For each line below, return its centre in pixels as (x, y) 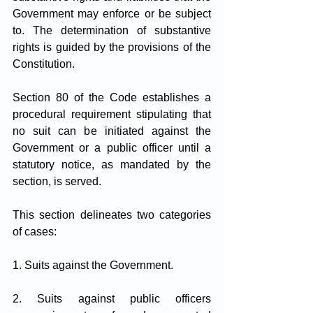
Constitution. (44, 64)
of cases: (35, 232)
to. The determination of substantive (112, 30)
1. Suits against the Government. (93, 265)
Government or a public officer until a (112, 148)
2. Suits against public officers (112, 299)
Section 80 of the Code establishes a (112, 97)
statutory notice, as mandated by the (112, 165)
